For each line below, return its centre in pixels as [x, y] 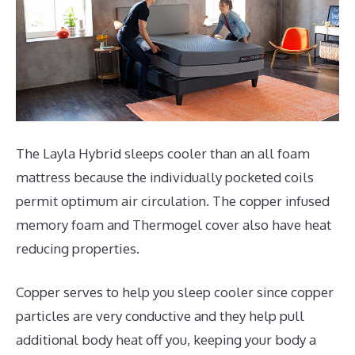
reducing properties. [78, 248]
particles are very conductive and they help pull [160, 316]
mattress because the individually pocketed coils [165, 177]
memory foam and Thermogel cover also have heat [174, 224]
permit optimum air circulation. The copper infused [173, 200]
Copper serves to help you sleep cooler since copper [175, 292]
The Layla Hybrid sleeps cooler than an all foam [163, 153]
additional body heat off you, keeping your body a [166, 340]
